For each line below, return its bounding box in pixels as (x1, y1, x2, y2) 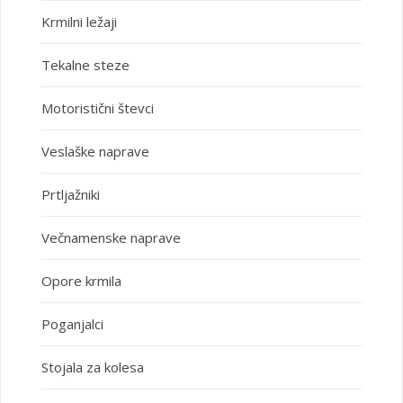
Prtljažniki (40, 184, 100, 203)
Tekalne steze (40, 55, 130, 74)
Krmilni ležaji (40, 12, 117, 31)
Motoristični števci (40, 98, 154, 117)
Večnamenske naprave (40, 228, 181, 246)
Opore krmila (40, 271, 121, 290)
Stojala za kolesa (40, 357, 144, 376)
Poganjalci (40, 314, 103, 333)
